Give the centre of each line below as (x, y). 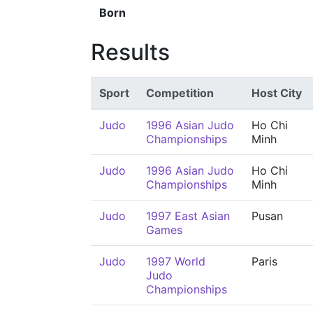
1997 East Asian (188, 216)
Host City (277, 93)
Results (130, 52)
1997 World (176, 261)
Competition (180, 93)
